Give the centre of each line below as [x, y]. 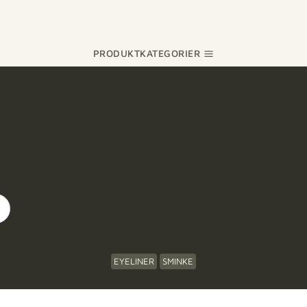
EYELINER [134, 261]
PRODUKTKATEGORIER [147, 53]
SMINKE [178, 261]
